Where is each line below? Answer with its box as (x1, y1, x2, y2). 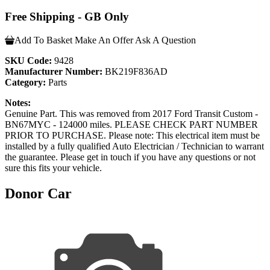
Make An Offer (75, 34, 133, 45)
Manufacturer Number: (5, 66, 102, 77)
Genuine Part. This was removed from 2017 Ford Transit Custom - (5, 108, 258, 119)
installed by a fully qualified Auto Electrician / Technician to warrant (5, 140, 264, 151)
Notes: (5, 97, 31, 108)
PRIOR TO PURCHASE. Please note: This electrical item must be (5, 130, 260, 140)
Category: (5, 77, 46, 87)
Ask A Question (135, 34, 196, 45)
